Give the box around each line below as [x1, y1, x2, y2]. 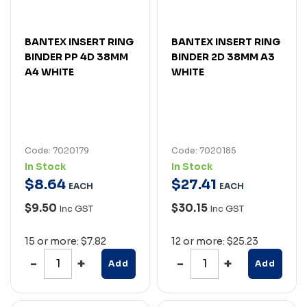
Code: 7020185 [171, 145, 236, 156]
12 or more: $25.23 [171, 234, 258, 247]
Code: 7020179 [25, 145, 89, 156]
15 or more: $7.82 [25, 234, 106, 247]
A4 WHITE [25, 65, 74, 78]
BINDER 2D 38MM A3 [171, 50, 275, 63]
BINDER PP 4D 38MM [25, 50, 128, 63]
